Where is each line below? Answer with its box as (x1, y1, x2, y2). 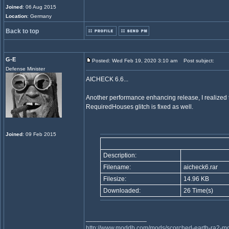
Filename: (102, 164, 131, 171)
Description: (102, 152, 136, 159)
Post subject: (179, 58, 214, 63)
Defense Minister (6, 66, 45, 72)
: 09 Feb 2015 (22, 131, 56, 137)
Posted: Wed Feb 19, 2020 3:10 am (92, 58, 177, 63)
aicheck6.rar (182, 164, 218, 171)
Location (6, 13, 27, 19)
